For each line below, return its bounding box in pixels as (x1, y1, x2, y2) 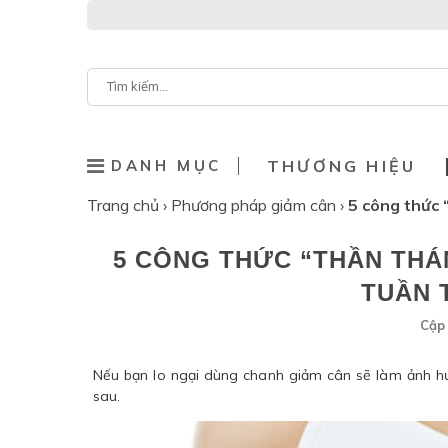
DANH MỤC (111, 156, 222, 175)
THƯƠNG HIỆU (267, 156, 417, 176)
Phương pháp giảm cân (171, 195, 340, 215)
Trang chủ (87, 195, 163, 215)
